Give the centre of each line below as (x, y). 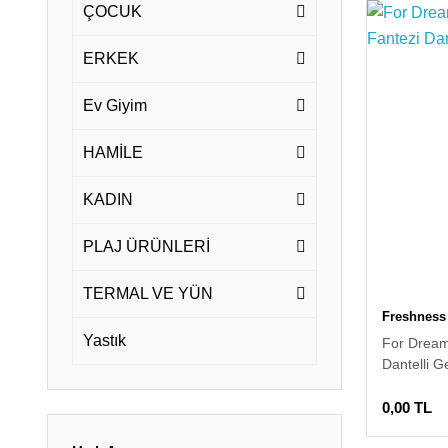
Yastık (104, 340)
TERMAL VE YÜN (148, 293)
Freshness (413, 317)
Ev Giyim (115, 105)
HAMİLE (113, 152)
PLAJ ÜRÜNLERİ (146, 246)
